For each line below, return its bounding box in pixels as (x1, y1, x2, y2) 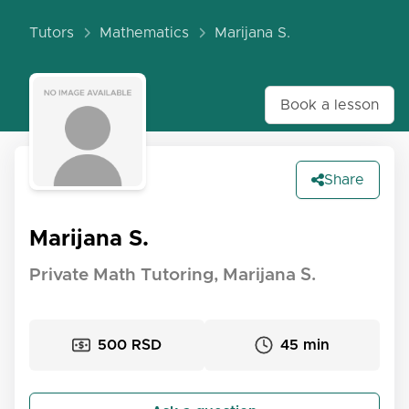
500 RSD (98, 338, 162, 352)
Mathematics (100, 26, 189, 40)
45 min (280, 338, 330, 352)
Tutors (29, 26, 74, 40)
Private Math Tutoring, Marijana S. (29, 267, 316, 284)
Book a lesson (280, 98, 379, 112)
